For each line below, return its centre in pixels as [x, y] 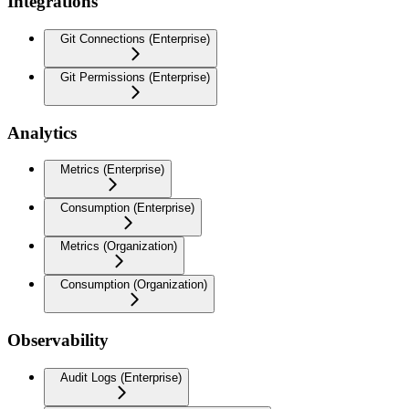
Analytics [42, 132]
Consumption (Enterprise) [127, 208]
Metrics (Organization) [119, 246]
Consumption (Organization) [134, 285]
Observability [58, 341]
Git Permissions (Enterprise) [135, 77]
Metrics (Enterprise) [112, 170]
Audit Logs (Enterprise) [121, 377]
